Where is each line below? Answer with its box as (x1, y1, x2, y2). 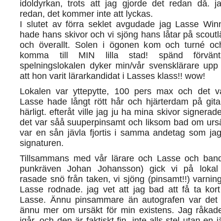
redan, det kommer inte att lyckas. (20, 8, 153, 19)
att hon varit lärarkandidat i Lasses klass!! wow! (20, 70, 205, 81)
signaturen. (20, 137, 64, 148)
